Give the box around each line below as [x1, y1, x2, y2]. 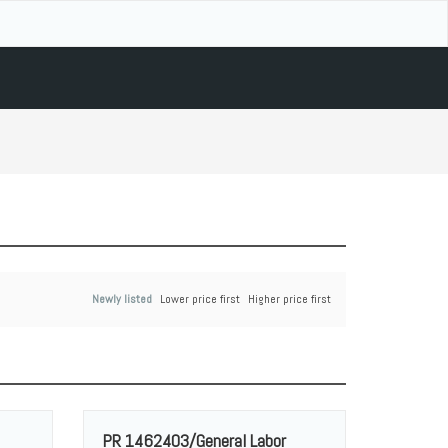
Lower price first [160, 291, 240, 307]
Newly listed [92, 291, 152, 307]
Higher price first [248, 291, 331, 307]
